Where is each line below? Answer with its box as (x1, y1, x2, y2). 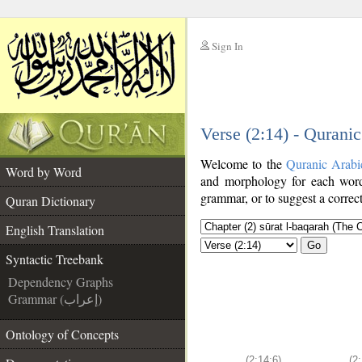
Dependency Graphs (8, 273, 113, 290)
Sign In (212, 39, 243, 53)
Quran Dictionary (6, 192, 95, 209)
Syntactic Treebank (6, 250, 103, 267)
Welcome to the (200, 155, 286, 172)
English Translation (6, 221, 104, 238)
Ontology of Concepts (6, 326, 119, 343)
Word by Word (6, 163, 82, 180)
